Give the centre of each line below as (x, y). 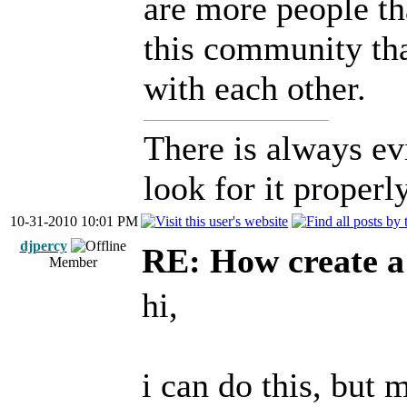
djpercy (43, 246)
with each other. (255, 88)
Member (73, 262)
